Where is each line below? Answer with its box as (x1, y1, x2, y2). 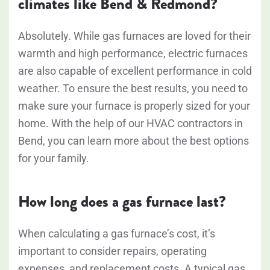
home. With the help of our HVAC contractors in (18, 117, 243, 130)
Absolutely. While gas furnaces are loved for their (18, 30, 251, 43)
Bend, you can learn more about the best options (18, 134, 249, 148)
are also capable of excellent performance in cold (18, 64, 252, 78)
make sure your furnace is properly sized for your (18, 99, 250, 113)
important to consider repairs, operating (18, 245, 207, 258)
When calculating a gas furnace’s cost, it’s (18, 227, 215, 240)
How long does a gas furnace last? (18, 190, 226, 213)
